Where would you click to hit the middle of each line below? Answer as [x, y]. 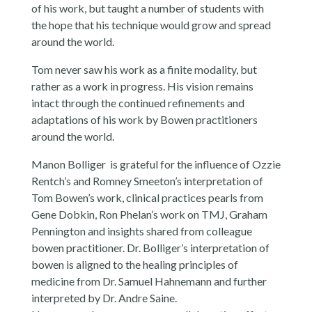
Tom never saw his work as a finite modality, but [144, 69]
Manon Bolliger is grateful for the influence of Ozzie [156, 164]
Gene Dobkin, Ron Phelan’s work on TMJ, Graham [149, 214]
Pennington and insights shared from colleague [141, 231]
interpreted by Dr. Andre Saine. [104, 297]
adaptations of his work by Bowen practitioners [144, 119]
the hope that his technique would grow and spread [151, 24]
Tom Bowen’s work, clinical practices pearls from [147, 197]
